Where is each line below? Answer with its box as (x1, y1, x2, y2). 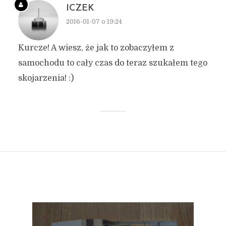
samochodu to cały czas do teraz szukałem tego (18, 58, 207, 68)
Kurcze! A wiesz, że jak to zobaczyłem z (18, 43, 174, 52)
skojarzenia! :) (18, 73, 74, 83)
